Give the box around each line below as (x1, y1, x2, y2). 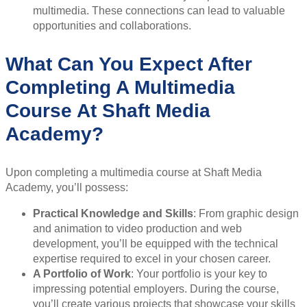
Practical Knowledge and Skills (33, 207, 193, 219)
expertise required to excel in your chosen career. (33, 252, 271, 265)
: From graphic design (193, 207, 299, 219)
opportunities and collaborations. (33, 19, 191, 32)
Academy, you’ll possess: (5, 181, 128, 193)
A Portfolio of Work (33, 267, 131, 280)
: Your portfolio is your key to (131, 267, 267, 280)
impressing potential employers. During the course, (33, 282, 279, 295)
